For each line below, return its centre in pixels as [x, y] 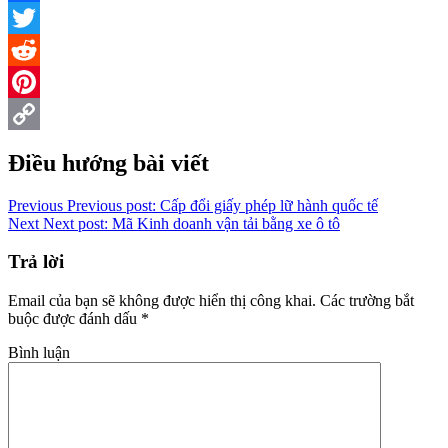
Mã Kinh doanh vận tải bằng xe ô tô [226, 223]
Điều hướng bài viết [108, 162]
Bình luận [39, 353]
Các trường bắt [365, 301]
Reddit [29, 81]
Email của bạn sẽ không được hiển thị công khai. [162, 301]
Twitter [30, 49]
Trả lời [36, 262]
